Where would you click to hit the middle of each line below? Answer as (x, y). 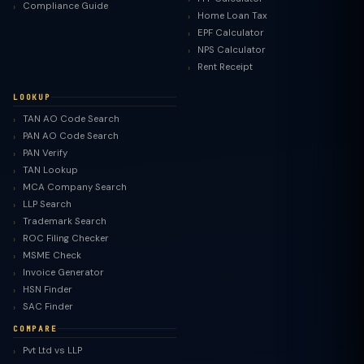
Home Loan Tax (232, 16)
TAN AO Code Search (71, 119)
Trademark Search (65, 221)
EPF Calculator (231, 33)
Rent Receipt (225, 67)
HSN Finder (48, 290)
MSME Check (52, 256)
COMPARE (35, 328)
